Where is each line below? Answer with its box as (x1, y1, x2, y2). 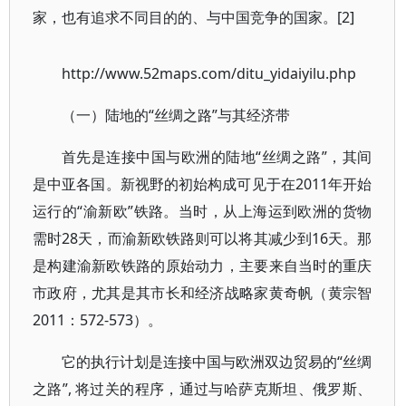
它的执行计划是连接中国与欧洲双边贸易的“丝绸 (62, 352, 372, 372)
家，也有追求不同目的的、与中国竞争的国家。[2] (33, 7, 354, 27)
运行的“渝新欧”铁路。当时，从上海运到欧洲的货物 (33, 201, 372, 221)
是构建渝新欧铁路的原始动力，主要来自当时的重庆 (33, 256, 372, 275)
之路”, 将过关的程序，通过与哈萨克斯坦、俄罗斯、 (33, 379, 372, 399)
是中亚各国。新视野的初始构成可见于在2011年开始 (33, 174, 372, 194)
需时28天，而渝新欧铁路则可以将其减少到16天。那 (33, 228, 372, 248)
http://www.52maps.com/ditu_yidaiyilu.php (62, 63, 356, 83)
